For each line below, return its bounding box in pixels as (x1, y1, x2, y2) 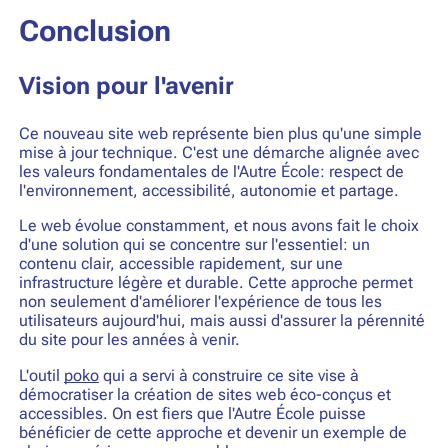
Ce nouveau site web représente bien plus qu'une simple (18, 123, 422, 143)
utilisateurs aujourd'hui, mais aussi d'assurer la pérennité (18, 311, 425, 331)
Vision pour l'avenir (18, 71, 234, 100)
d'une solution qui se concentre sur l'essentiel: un (18, 235, 370, 255)
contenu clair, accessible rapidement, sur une (18, 254, 343, 274)
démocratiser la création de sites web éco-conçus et (18, 384, 391, 404)
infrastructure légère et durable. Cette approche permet (18, 273, 413, 293)
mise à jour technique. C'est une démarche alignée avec (18, 142, 419, 162)
